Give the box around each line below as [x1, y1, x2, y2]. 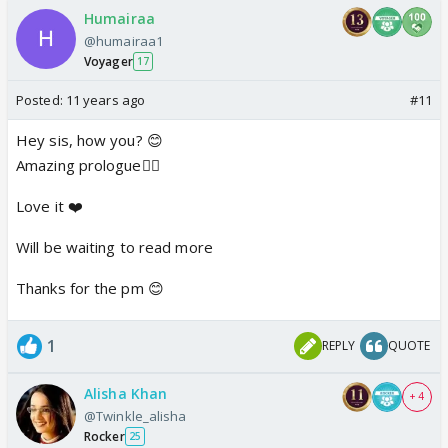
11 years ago [65, 90, 146, 109]
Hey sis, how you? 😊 [16, 129, 163, 150]
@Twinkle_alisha [84, 406, 187, 425]
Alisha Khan [84, 383, 168, 403]
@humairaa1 [84, 31, 163, 50]
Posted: [16, 90, 66, 109]
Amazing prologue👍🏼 [16, 154, 160, 175]
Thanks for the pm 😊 [16, 277, 164, 298]
